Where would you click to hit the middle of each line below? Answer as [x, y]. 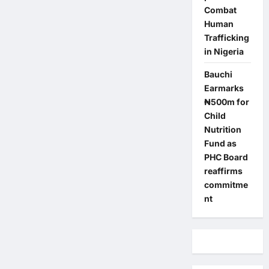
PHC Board [226, 157]
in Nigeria [224, 51]
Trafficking [226, 38]
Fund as [220, 143]
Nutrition [222, 129]
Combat [220, 10]
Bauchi [218, 74]
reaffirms [223, 171]
